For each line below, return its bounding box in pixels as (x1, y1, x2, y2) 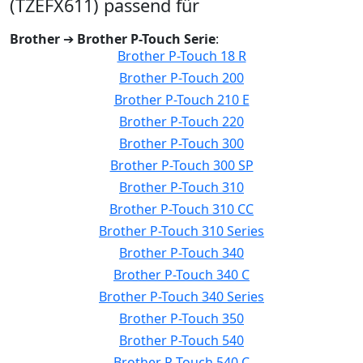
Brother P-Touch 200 (119, 69, 244, 87)
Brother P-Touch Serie (77, 30, 216, 48)
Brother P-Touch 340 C (113, 266, 250, 284)
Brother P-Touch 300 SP (109, 156, 254, 174)
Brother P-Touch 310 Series (99, 222, 264, 240)
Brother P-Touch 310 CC (109, 200, 254, 218)
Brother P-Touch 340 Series (99, 288, 264, 305)
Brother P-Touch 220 (119, 113, 244, 130)
